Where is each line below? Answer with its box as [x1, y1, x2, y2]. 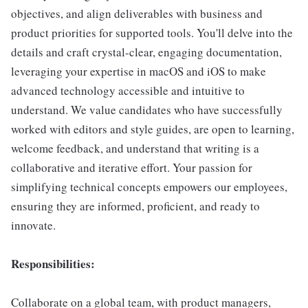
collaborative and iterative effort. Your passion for [11, 159, 252, 175]
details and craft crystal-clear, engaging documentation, [11, 44, 282, 60]
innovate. [11, 217, 56, 233]
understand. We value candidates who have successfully [11, 102, 283, 118]
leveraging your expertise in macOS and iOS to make [11, 63, 266, 79]
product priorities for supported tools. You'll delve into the [11, 25, 293, 41]
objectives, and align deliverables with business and [11, 5, 263, 21]
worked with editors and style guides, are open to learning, [11, 121, 294, 137]
